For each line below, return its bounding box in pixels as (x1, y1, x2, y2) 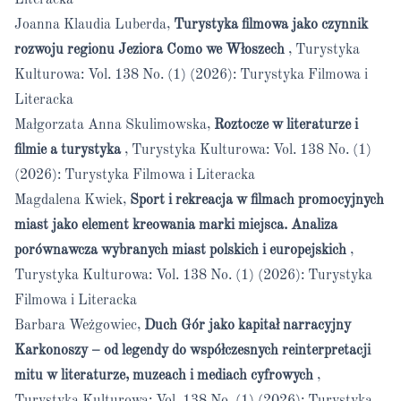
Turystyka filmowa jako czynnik (174, 18, 368, 32)
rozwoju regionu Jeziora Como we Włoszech (14, 43, 285, 57)
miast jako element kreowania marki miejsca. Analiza (14, 218, 337, 233)
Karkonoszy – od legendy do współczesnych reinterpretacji (14, 344, 371, 358)
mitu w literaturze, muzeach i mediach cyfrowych (14, 369, 313, 383)
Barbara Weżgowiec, (14, 319, 144, 333)
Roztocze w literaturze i (214, 118, 358, 132)
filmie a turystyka (14, 143, 121, 158)
